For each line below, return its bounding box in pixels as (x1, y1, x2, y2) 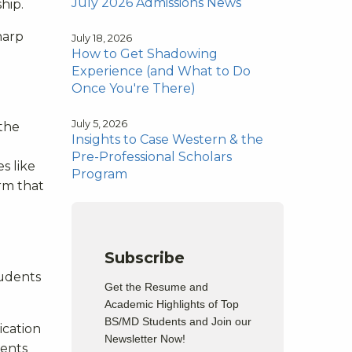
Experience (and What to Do (71, 63, 251, 79)
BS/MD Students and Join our (104, 314, 252, 328)
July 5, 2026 (71, 117, 127, 130)
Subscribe (104, 247, 185, 267)
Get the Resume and (104, 280, 209, 293)
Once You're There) (71, 80, 196, 96)
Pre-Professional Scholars (71, 148, 232, 164)
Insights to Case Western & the (71, 131, 263, 147)
